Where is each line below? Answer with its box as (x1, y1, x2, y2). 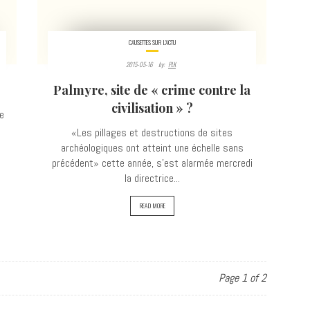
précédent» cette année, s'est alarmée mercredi (51, 156, 253, 170)
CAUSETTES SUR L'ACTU (128, 37, 176, 47)
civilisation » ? (111, 100, 193, 116)
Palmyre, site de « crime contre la (53, 82, 250, 98)
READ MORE (138, 201, 165, 210)
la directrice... (124, 171, 180, 185)
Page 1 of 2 (219, 271, 266, 285)
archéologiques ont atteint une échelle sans (60, 140, 244, 155)
